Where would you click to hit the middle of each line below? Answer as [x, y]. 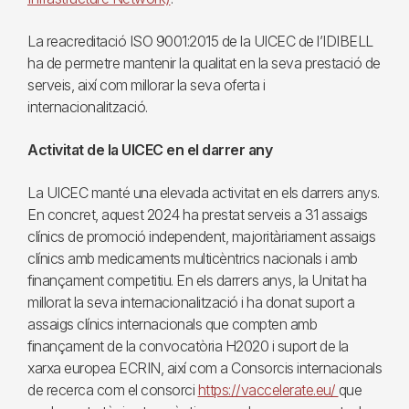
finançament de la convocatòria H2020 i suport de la [188, 346]
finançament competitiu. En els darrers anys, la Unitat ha [197, 280]
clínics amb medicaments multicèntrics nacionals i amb [193, 258]
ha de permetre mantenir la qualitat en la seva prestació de [204, 63]
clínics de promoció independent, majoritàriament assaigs [201, 236]
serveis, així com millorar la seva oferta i [147, 85]
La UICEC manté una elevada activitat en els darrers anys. [204, 193]
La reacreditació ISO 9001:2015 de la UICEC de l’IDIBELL [200, 41]
